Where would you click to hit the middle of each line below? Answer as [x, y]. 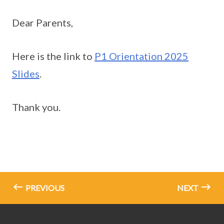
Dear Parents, [42, 22]
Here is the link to [53, 56]
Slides [26, 73]
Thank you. [36, 107]
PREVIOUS [44, 188]
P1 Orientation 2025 [141, 56]
